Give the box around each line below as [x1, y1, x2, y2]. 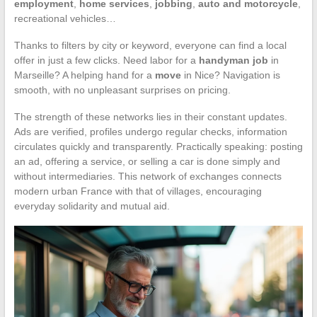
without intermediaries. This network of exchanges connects [13, 170, 282, 182]
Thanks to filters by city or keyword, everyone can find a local [13, 39, 287, 51]
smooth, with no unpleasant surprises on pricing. [13, 83, 231, 96]
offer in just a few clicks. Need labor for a [13, 54, 199, 66]
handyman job [198, 54, 268, 66]
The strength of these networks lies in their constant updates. [13, 110, 287, 122]
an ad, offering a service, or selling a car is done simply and [13, 155, 280, 167]
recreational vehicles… [13, 12, 116, 24]
